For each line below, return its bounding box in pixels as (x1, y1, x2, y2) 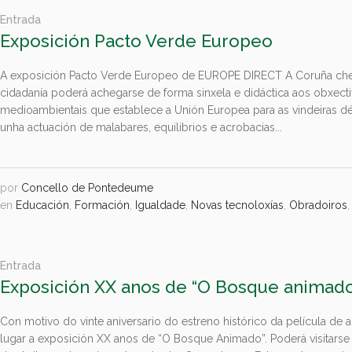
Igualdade (135, 199, 186, 211)
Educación (16, 199, 70, 211)
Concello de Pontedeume (21, 181, 154, 194)
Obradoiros (289, 199, 348, 211)
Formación (75, 199, 130, 211)
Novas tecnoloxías (191, 199, 284, 211)
